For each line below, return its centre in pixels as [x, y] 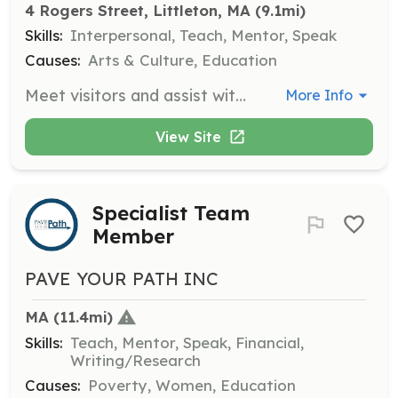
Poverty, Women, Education [192, 386]
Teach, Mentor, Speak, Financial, [187, 343]
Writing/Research [135, 361]
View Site [188, 136]
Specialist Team [171, 213]
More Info [319, 96]
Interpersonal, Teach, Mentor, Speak [203, 35]
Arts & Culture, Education [183, 60]
